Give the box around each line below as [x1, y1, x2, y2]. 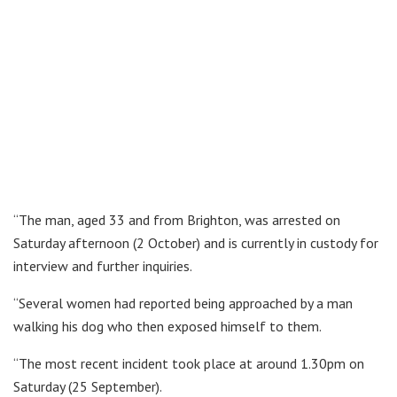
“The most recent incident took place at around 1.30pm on [13, 354, 364, 373]
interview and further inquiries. [13, 257, 192, 276]
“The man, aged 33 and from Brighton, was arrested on [13, 211, 340, 230]
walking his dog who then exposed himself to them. [13, 317, 322, 336]
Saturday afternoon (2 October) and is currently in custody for [13, 234, 378, 253]
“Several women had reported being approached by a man [13, 294, 353, 313]
